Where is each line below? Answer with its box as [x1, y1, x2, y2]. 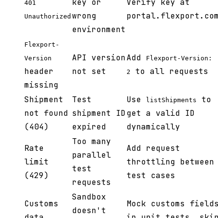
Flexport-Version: [146, 54, 212, 62]
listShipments [146, 96, 197, 104]
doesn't [72, 205, 106, 216]
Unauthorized [24, 13, 71, 20]
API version [72, 53, 126, 63]
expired [72, 122, 106, 132]
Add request [127, 143, 180, 154]
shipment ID [72, 108, 126, 119]
